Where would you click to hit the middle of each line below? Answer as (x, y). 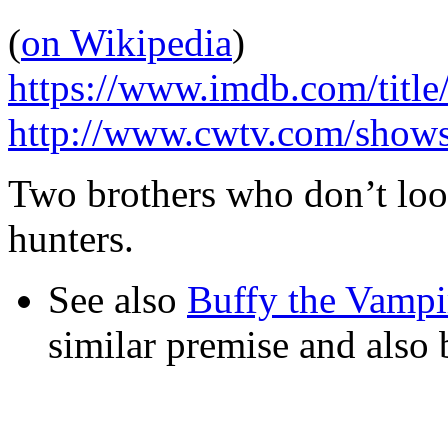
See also (117, 299)
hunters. (71, 238)
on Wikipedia (126, 42)
